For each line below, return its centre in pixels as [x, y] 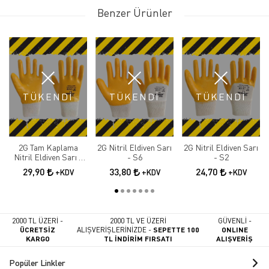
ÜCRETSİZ [38, 230]
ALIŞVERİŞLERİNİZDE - [114, 230]
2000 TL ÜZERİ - [38, 221]
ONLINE [234, 230]
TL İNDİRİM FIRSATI [138, 239]
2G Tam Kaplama [48, 148]
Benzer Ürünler [134, 13]
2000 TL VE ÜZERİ [138, 221]
